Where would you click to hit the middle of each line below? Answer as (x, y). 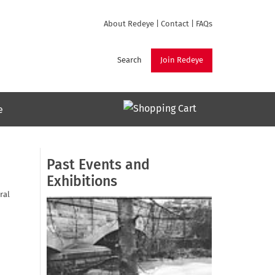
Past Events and (98, 165)
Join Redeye (182, 60)
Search (130, 60)
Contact (175, 24)
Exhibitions (82, 182)
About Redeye (129, 24)
